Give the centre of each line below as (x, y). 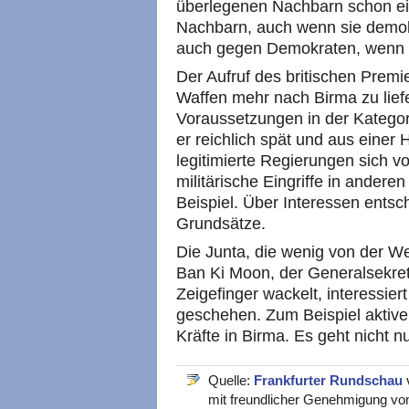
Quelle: (231, 380)
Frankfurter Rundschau (330, 380)
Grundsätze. (221, 224)
